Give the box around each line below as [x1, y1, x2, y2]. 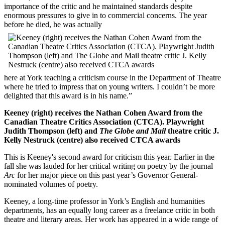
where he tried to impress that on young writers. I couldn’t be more [4, 82, 215, 91]
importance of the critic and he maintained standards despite [4, 2, 192, 11]
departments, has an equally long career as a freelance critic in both [4, 206, 215, 215]
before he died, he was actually [4, 20, 102, 29]
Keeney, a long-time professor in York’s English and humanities [4, 197, 205, 206]
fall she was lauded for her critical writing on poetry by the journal [4, 162, 213, 171]
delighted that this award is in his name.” [4, 91, 132, 100]
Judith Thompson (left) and [4, 127, 99, 136]
